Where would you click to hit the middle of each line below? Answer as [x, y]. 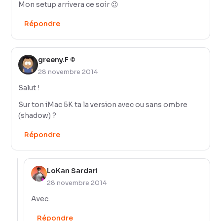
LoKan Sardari [73, 170]
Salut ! [29, 88]
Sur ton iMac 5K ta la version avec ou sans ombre [103, 104]
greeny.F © [57, 59]
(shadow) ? [37, 115]
